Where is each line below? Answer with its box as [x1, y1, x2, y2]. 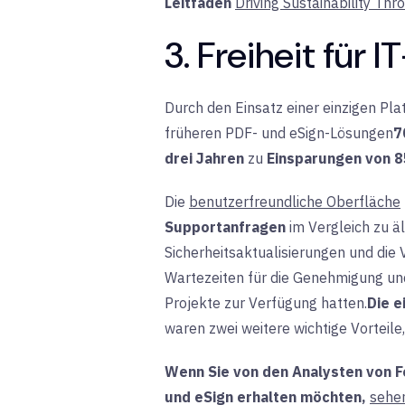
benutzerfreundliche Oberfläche [189, 192, 400, 211]
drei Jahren [165, 148, 244, 167]
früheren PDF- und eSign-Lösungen [165, 123, 393, 142]
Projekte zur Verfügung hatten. [165, 293, 367, 312]
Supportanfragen [165, 217, 286, 236]
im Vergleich [286, 217, 373, 236]
